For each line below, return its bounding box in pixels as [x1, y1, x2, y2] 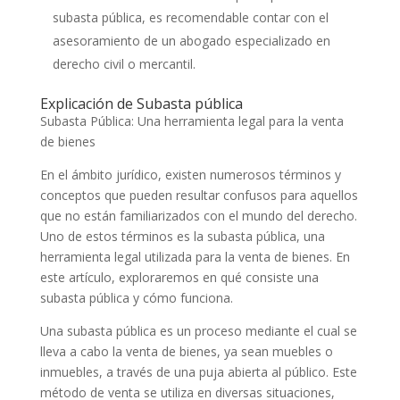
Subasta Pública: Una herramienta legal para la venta [39, 112, 344, 130]
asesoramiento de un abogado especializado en [52, 32, 330, 50]
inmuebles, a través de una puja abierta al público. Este [39, 363, 357, 381]
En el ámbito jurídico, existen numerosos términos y [39, 166, 341, 184]
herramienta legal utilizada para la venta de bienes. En [39, 248, 350, 266]
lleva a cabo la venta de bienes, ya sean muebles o [39, 343, 333, 361]
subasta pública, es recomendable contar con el [52, 9, 329, 27]
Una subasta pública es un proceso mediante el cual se [39, 322, 357, 340]
